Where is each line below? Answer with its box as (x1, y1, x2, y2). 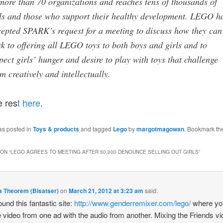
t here (17, 96, 40, 109)
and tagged (79, 124, 113, 133)
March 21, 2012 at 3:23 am (69, 186, 144, 195)
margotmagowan (136, 124, 184, 134)
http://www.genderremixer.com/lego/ (74, 197, 191, 208)
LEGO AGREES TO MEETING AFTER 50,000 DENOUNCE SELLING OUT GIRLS (10, 148, 199, 156)
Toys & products (32, 124, 79, 134)
